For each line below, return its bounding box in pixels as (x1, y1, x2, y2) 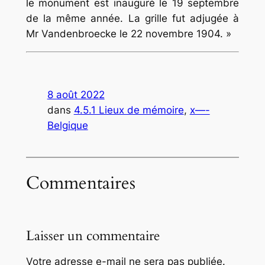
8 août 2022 (47, 89, 105, 101)
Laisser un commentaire (25, 226, 160, 245)
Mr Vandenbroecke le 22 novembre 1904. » (25, 27, 231, 40)
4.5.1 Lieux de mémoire (73, 104, 184, 117)
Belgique (47, 119, 88, 132)
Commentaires (25, 171, 135, 196)
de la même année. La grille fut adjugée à (25, 12, 240, 24)
